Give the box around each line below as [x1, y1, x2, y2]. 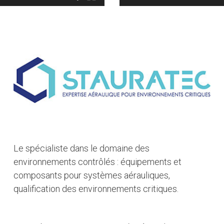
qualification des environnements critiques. [13, 183, 179, 194]
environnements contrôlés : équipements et [13, 156, 182, 167]
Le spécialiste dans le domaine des [13, 143, 150, 154]
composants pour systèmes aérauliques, [13, 170, 170, 181]
